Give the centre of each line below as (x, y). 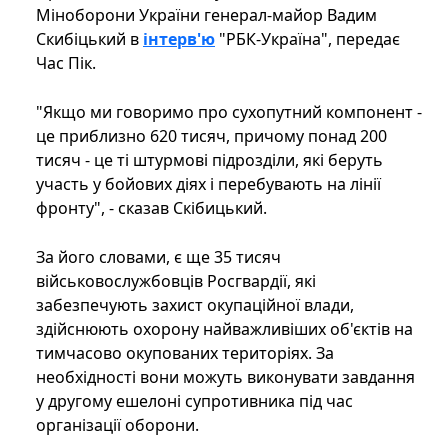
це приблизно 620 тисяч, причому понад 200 (211, 136)
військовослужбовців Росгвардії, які (176, 281)
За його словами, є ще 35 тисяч (158, 257)
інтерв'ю (179, 39)
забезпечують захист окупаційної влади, (195, 305)
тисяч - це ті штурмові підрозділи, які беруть (209, 160)
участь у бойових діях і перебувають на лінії (208, 184)
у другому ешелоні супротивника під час (194, 401)
